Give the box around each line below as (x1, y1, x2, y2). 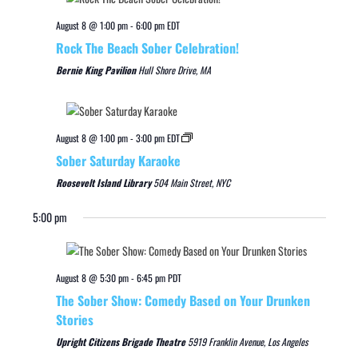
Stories (56, 310, 93, 330)
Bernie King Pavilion (56, 63, 138, 78)
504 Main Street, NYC (153, 176, 230, 190)
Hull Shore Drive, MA (138, 63, 211, 78)
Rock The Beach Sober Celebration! (56, 38, 239, 58)
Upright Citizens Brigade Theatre (56, 335, 188, 349)
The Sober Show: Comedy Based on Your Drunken (56, 291, 310, 311)
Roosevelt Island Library (56, 176, 153, 190)
